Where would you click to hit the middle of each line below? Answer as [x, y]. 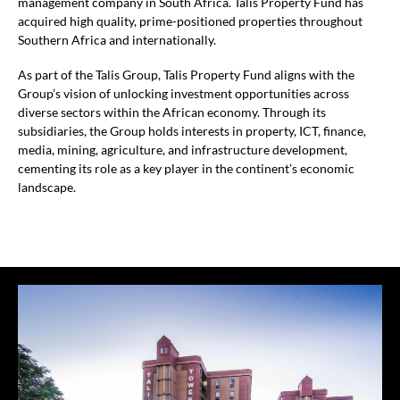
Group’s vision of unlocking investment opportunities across [183, 94]
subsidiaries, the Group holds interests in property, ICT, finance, [192, 132]
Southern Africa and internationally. [117, 41]
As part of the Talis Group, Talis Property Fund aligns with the [186, 75]
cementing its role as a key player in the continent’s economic [186, 169]
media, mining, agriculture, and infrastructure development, [183, 150]
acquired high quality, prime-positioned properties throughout [190, 22]
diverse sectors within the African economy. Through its [172, 113]
